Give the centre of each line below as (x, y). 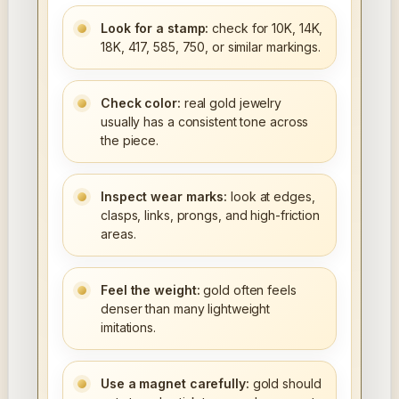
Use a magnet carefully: (175, 383)
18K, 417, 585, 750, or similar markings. (211, 46)
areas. (118, 233)
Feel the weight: (151, 289)
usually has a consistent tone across (205, 121)
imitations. (128, 327)
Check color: (141, 102)
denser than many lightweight (186, 308)
